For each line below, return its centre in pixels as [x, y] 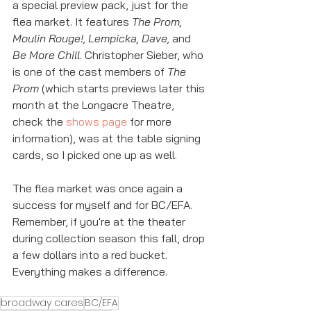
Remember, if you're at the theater [100, 221]
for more [151, 121]
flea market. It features [72, 22]
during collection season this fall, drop [110, 238]
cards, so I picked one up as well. [96, 155]
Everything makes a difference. [91, 271]
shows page [96, 121]
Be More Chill [46, 55]
